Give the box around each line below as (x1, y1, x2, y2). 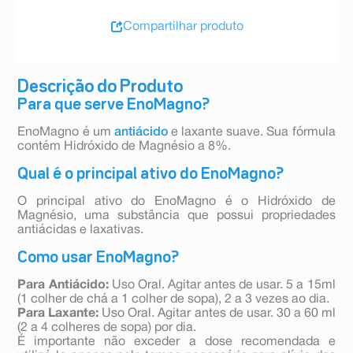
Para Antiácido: (17, 280, 109, 292)
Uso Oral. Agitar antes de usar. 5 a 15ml (108, 280, 336, 292)
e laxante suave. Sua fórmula (167, 127, 336, 139)
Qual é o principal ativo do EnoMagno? (17, 167, 284, 182)
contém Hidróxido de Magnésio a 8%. (17, 141, 232, 153)
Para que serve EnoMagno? (17, 98, 210, 113)
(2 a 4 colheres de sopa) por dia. (17, 322, 197, 334)
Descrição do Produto (17, 80, 184, 96)
